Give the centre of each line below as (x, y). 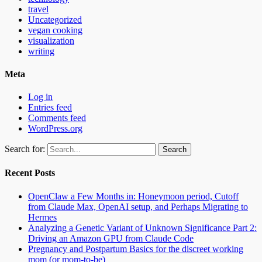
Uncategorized (55, 19)
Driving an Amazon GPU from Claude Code (111, 238)
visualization (51, 40)
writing (41, 51)
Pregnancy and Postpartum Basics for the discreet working (136, 249)
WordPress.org (55, 129)
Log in (40, 97)
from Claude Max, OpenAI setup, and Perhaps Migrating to (138, 206)
